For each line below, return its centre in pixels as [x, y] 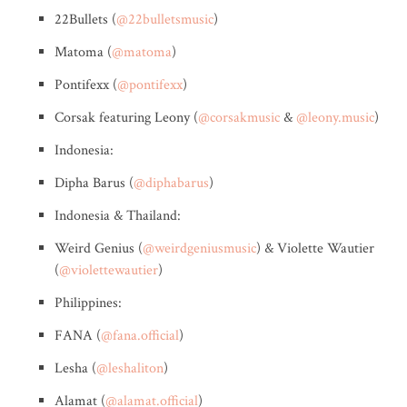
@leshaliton [130, 368]
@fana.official [140, 336]
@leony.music [335, 118]
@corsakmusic [239, 118]
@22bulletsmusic [165, 20]
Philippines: [88, 303]
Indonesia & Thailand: [118, 216]
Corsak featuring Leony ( [126, 118]
